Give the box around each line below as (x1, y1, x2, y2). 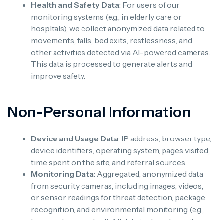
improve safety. (31, 71, 85, 81)
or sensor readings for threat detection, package (31, 192, 205, 203)
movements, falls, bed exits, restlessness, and (31, 35, 192, 46)
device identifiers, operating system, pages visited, (31, 145, 210, 156)
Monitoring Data (31, 169, 94, 179)
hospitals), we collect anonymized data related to (31, 24, 205, 34)
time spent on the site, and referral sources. (31, 157, 187, 167)
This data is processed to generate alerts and (31, 59, 192, 69)
